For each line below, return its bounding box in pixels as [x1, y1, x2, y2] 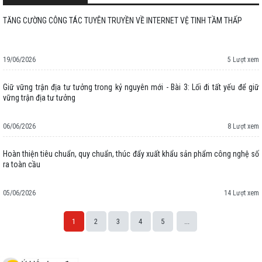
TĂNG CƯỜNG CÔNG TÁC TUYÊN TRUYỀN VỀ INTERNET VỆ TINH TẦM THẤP [3, 15, 242, 25]
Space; [3, 234, 26, 244]
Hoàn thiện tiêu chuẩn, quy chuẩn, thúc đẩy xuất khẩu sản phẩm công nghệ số [3, 149, 259, 158]
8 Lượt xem [227, 122, 259, 130]
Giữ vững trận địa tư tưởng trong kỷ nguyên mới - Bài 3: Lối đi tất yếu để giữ [3, 82, 259, 92]
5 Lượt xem [227, 55, 259, 64]
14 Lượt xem [224, 188, 259, 197]
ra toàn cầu [3, 159, 40, 169]
